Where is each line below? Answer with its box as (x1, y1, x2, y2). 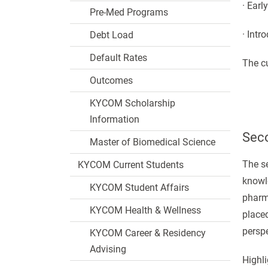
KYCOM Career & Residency (90, 227, 206, 239)
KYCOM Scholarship (90, 98, 175, 109)
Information (90, 114, 139, 125)
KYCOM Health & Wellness (90, 205, 201, 216)
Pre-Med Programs (90, 7, 168, 18)
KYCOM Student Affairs (90, 182, 189, 193)
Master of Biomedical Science (90, 136, 215, 148)
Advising (90, 243, 126, 255)
